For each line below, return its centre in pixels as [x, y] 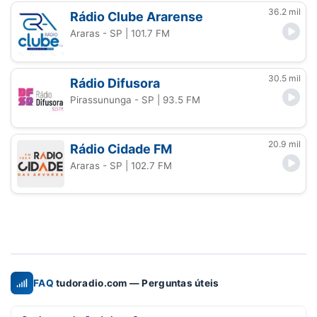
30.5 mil [284, 78]
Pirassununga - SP [113, 99]
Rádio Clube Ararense [137, 17]
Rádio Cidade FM [121, 149]
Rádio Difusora [115, 83]
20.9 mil [284, 144]
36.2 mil [284, 12]
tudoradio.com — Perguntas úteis [136, 283]
